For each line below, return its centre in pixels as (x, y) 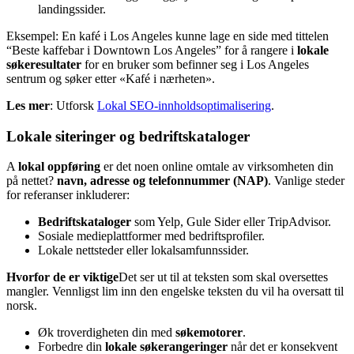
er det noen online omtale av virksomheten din (217, 167)
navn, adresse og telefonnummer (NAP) (162, 181)
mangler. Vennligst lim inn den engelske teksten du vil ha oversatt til (175, 292)
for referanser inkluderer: (68, 195)
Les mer (28, 105)
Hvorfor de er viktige (62, 277)
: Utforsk (73, 105)
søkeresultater (44, 64)
